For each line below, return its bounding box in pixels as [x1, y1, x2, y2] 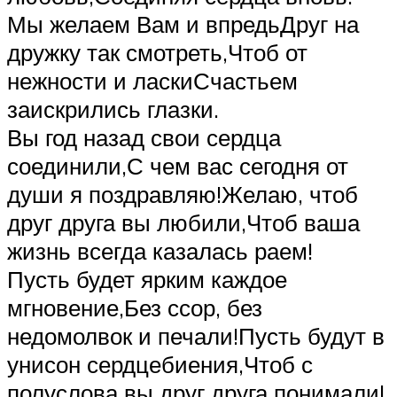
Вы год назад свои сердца [7, 123, 281, 152]
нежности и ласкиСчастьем [7, 66, 298, 96]
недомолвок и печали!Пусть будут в [7, 322, 385, 351]
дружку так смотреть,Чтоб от [7, 38, 307, 67]
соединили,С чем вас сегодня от [7, 152, 348, 181]
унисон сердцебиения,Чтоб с [7, 350, 313, 379]
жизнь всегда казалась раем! [7, 237, 313, 266]
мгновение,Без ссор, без [7, 293, 262, 323]
